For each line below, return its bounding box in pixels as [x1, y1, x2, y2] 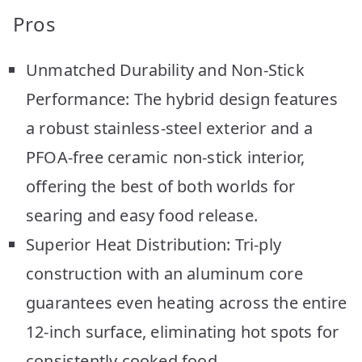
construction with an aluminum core [26, 262, 303, 284]
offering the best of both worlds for [26, 175, 296, 197]
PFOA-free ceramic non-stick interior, [26, 145, 305, 168]
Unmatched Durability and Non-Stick [26, 58, 305, 81]
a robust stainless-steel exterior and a [26, 116, 313, 139]
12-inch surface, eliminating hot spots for [26, 320, 339, 343]
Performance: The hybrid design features [26, 87, 338, 110]
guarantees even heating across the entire [26, 291, 347, 314]
